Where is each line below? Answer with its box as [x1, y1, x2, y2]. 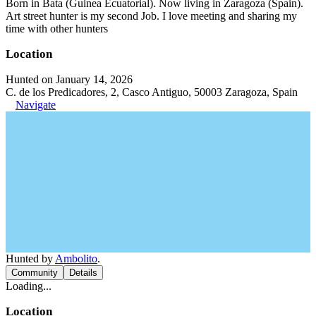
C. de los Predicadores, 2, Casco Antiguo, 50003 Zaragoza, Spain [6, 86, 298, 98]
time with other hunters [6, 23, 108, 35]
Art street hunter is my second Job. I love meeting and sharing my [6, 10, 297, 22]
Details [69, 267, 97, 278]
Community [11, 267, 58, 278]
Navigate [16, 99, 56, 111]
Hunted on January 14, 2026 [6, 73, 133, 85]
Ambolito [55, 253, 97, 265]
